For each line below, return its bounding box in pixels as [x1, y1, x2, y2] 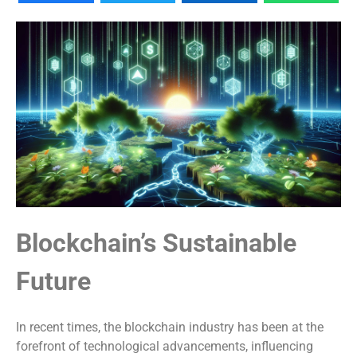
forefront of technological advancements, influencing [16, 338, 313, 354]
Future [16, 266, 91, 297]
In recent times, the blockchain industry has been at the [16, 319, 324, 335]
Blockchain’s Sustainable [16, 228, 296, 259]
